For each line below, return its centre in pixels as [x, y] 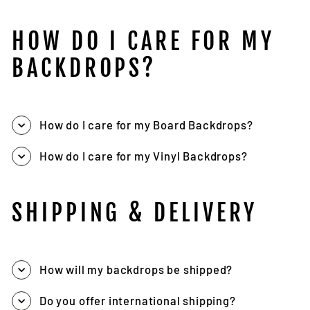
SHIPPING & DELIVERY [135, 213]
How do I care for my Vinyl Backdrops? [144, 156]
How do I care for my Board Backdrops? [146, 125]
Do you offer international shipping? [138, 301]
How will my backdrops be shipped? [136, 270]
